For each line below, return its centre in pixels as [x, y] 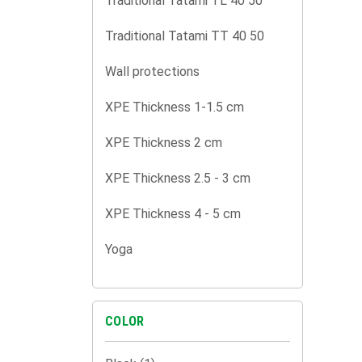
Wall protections [152, 72]
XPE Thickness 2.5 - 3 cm [178, 178]
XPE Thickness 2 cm [164, 143]
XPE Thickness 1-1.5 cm [175, 107]
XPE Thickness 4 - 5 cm [173, 214]
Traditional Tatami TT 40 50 [185, 36]
